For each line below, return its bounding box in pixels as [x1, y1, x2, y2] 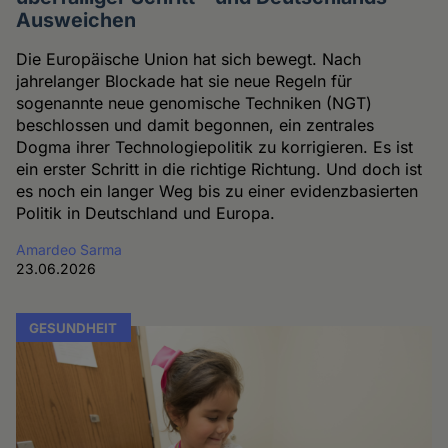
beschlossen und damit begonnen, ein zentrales [16, 114, 375, 135]
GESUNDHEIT [29, 319, 118, 336]
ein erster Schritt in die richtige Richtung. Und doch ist [16, 158, 423, 179]
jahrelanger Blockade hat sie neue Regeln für [16, 70, 353, 91]
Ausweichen [16, 7, 137, 32]
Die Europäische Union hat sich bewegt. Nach [16, 48, 362, 69]
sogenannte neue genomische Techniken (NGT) [16, 92, 373, 113]
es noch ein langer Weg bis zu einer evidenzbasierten [16, 180, 419, 201]
